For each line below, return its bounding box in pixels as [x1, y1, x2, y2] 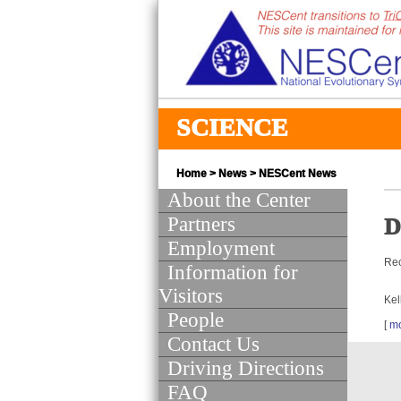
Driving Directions [167, 357, 324, 380]
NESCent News [259, 167, 337, 180]
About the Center [167, 189, 311, 211]
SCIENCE [176, 114, 288, 141]
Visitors [158, 285, 223, 307]
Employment [167, 237, 275, 260]
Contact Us [167, 333, 260, 355]
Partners [167, 213, 235, 235]
